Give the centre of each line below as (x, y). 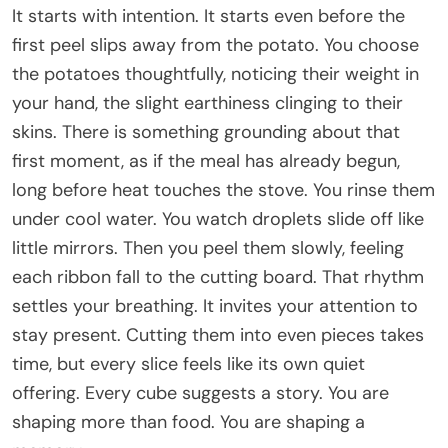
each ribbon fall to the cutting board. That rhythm (218, 276)
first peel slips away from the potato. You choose (215, 44)
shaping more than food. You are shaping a (188, 421)
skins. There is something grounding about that (206, 131)
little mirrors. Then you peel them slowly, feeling (208, 247)
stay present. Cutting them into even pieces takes (218, 334)
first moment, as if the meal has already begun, (206, 160)
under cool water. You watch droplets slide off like (218, 218)
